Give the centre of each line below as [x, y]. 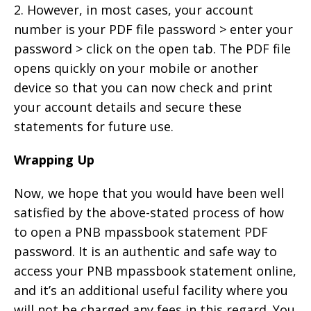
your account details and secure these [128, 107]
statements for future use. [94, 127]
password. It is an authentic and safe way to [145, 252]
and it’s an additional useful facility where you [151, 291]
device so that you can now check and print [143, 88]
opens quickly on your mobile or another [136, 68]
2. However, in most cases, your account [134, 10]
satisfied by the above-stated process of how [149, 213]
